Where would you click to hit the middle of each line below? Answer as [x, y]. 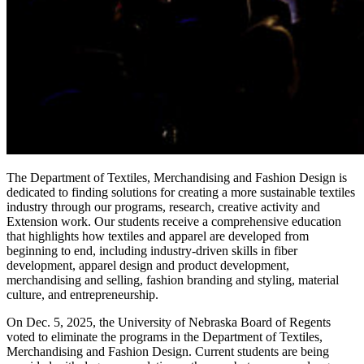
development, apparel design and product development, [148, 266]
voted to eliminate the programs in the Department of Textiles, [165, 337]
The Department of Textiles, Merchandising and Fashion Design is [177, 178]
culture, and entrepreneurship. [82, 295]
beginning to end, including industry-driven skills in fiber [152, 251]
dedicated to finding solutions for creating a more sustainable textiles [181, 193]
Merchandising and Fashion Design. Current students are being [168, 352]
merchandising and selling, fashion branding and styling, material [173, 280]
